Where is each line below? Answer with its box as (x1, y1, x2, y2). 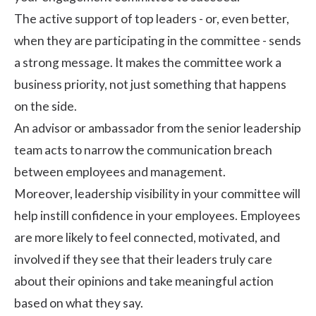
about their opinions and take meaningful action (14, 274, 274, 289)
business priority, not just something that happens (14, 77, 286, 92)
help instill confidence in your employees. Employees (14, 208, 300, 224)
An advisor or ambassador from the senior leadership (14, 121, 301, 136)
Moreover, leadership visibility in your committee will (14, 186, 300, 202)
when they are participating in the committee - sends (14, 33, 301, 49)
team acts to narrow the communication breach (14, 142, 272, 158)
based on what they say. (14, 296, 143, 311)
